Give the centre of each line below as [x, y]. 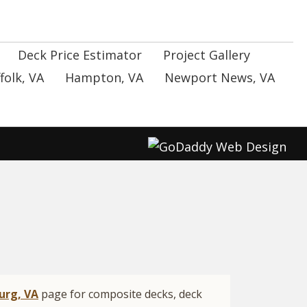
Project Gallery [206, 55]
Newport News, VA [220, 78]
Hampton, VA [104, 78]
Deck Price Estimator [79, 55]
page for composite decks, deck [120, 294]
